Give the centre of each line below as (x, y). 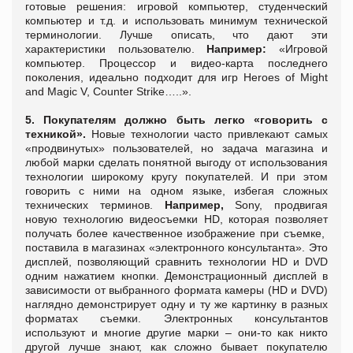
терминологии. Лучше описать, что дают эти (176, 34)
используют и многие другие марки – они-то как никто (176, 332)
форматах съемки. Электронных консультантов (176, 318)
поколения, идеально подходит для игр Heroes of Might (176, 77)
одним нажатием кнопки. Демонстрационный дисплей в (176, 275)
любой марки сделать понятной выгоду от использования (176, 162)
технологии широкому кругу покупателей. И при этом (176, 176)
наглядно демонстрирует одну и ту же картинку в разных (176, 304)
